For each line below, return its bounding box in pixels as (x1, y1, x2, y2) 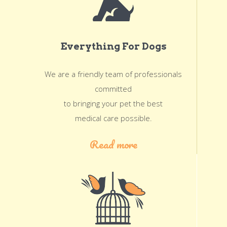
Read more (89, 135, 137, 153)
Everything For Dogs (60, 41, 167, 52)
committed (95, 84, 132, 94)
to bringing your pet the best (64, 98, 163, 108)
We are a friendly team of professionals (45, 69, 182, 79)
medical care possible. (74, 113, 152, 123)
